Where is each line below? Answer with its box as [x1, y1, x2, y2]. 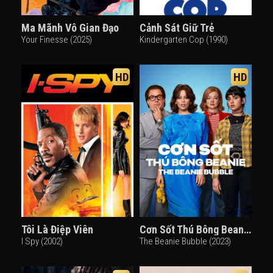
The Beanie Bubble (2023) [140, 236, 231, 247]
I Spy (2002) [21, 236, 63, 247]
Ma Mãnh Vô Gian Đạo [21, 21, 119, 34]
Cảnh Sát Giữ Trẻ [140, 21, 214, 34]
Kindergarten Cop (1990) [140, 34, 228, 45]
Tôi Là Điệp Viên [21, 223, 93, 236]
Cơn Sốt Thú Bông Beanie [244, 223, 251, 236]
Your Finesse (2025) [21, 34, 92, 45]
